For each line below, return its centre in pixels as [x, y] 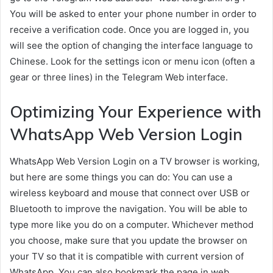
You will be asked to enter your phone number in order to [133, 13]
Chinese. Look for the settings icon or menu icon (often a [132, 61]
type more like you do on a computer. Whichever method [132, 225]
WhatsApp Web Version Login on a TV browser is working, [135, 161]
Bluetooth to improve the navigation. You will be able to [129, 209]
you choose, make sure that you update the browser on [129, 241]
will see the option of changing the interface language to [131, 45]
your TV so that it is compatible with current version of [127, 257]
